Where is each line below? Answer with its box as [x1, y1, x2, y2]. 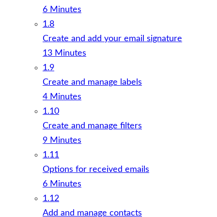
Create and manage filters [43, 122, 142, 130]
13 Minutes [43, 49, 86, 58]
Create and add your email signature [43, 34, 182, 43]
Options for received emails [43, 165, 149, 174]
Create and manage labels [43, 78, 142, 87]
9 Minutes [43, 136, 81, 145]
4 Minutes [43, 93, 81, 101]
